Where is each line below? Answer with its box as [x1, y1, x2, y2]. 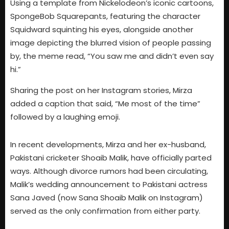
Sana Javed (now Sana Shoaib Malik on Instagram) [10, 192, 203, 203]
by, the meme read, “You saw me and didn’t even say [10, 51, 214, 62]
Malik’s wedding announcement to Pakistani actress [10, 179, 208, 190]
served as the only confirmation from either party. [10, 205, 200, 217]
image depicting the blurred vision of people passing [10, 37, 211, 49]
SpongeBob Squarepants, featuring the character [10, 11, 200, 22]
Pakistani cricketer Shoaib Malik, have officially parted [10, 152, 212, 164]
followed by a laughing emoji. [10, 111, 120, 122]
